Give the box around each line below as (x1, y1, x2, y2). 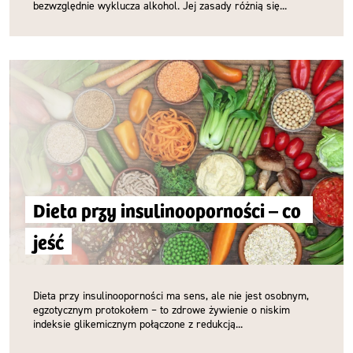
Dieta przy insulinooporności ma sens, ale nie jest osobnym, (33, 288, 309, 302)
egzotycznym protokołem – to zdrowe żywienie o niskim (33, 303, 290, 316)
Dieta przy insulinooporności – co (33, 196, 301, 223)
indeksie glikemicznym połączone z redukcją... (33, 317, 243, 330)
